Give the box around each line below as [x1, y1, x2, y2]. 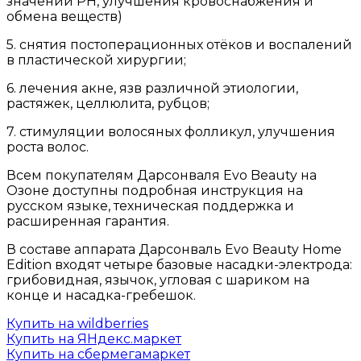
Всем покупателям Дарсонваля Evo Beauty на [6, 168, 317, 184]
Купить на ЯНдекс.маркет [6, 331, 181, 347]
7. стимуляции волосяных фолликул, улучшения [6, 124, 335, 140]
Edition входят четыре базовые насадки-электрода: [6, 257, 352, 273]
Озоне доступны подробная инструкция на [6, 183, 303, 199]
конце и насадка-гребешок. [6, 288, 196, 304]
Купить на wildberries [6, 316, 148, 332]
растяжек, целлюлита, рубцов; [6, 96, 210, 112]
